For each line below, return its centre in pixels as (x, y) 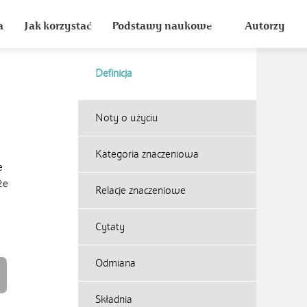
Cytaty (110, 227)
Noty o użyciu (127, 118)
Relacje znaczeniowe (140, 191)
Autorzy (265, 26)
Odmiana (115, 263)
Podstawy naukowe (162, 26)
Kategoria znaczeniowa (147, 154)
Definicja (114, 73)
